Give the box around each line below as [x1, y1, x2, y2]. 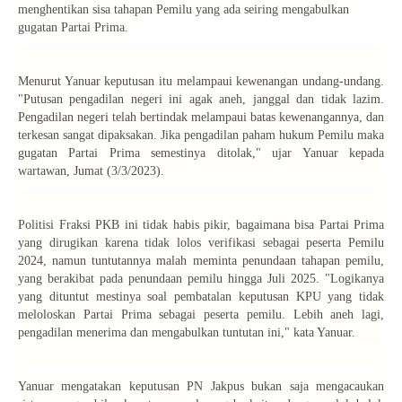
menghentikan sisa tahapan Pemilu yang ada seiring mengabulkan [18, 3, 349, 17]
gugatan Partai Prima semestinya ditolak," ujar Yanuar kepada [18, 146, 384, 161]
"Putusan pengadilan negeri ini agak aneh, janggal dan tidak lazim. [18, 92, 384, 107]
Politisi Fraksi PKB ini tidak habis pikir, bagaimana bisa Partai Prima [18, 218, 384, 232]
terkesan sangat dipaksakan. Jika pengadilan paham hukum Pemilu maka [18, 128, 384, 143]
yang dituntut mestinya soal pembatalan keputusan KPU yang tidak [18, 290, 384, 304]
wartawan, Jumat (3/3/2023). [18, 164, 164, 179]
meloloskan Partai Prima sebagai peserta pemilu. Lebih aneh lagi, [18, 308, 384, 322]
